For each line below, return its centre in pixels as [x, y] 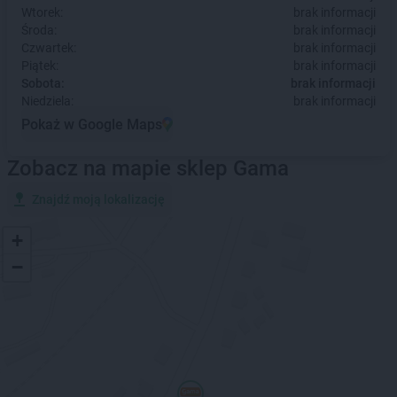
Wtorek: [42, 12]
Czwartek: [49, 48]
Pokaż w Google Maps [92, 124]
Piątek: [40, 66]
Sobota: [43, 83]
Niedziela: [47, 101]
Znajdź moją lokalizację [98, 199]
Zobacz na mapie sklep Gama [148, 168]
